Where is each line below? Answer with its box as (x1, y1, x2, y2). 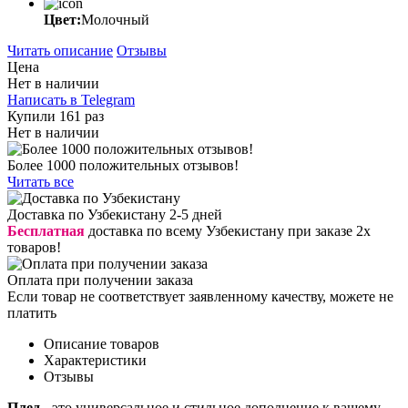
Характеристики (44, 352, 147, 368)
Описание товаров (44, 335, 159, 352)
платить (7, 304, 56, 321)
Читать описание (7, 42, 113, 58)
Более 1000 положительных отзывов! (7, 157, 239, 173)
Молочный (81, 11, 149, 27)
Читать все (7, 173, 74, 189)
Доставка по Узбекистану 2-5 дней (7, 206, 222, 222)
